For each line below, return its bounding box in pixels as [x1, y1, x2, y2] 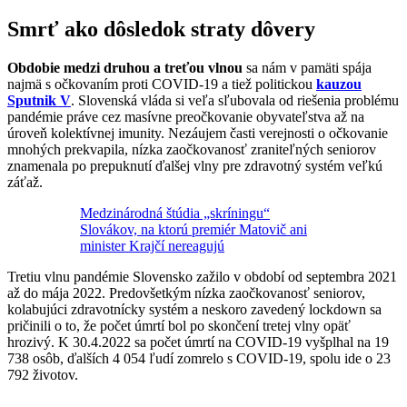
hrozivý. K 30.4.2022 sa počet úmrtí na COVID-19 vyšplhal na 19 [7, 334, 389, 351]
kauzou [316, 76, 362, 93]
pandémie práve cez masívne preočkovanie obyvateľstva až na [7, 109, 364, 125]
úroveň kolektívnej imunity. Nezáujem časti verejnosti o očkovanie [7, 125, 388, 142]
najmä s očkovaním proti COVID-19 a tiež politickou [7, 76, 316, 93]
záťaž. [7, 174, 43, 191]
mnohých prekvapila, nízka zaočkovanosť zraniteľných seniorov [7, 142, 376, 158]
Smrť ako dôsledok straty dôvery [7, 17, 315, 42]
